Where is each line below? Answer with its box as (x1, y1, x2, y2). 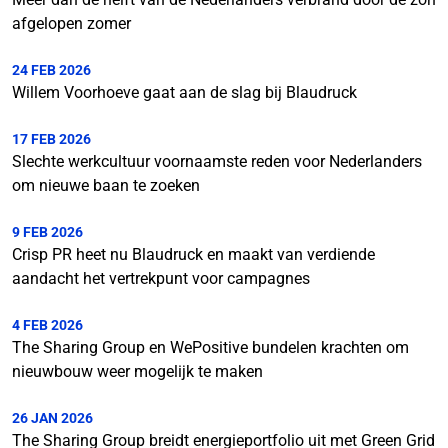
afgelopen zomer (12, 14, 131, 34)
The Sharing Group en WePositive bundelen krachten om (12, 338, 409, 358)
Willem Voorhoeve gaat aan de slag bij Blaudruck (12, 83, 357, 103)
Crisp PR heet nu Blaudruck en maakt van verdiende (12, 245, 375, 265)
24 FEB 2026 (12, 62, 91, 79)
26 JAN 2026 (12, 410, 93, 427)
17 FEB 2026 (12, 131, 91, 148)
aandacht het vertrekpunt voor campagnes (12, 269, 310, 289)
